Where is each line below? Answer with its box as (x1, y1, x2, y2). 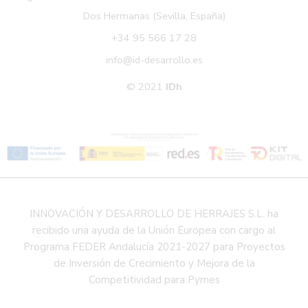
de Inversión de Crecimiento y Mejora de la (53, 256, 255, 271)
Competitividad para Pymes (88, 273, 220, 287)
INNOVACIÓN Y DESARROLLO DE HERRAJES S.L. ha (30, 207, 278, 221)
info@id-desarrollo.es (105, 53, 203, 67)
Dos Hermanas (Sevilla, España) (82, 9, 225, 23)
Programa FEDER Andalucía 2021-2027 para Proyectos (23, 240, 285, 254)
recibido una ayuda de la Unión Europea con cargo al (32, 223, 276, 238)
